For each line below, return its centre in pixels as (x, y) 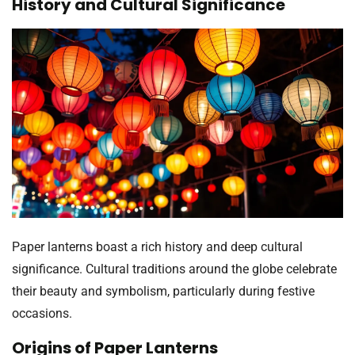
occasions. (42, 314)
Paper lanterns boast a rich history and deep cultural (157, 247)
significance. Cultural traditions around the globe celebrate (174, 269)
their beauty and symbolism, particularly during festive (163, 292)
